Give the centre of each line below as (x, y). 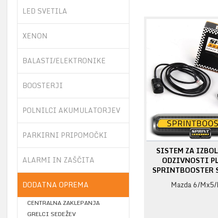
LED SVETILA (45, 11)
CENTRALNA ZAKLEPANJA (64, 202)
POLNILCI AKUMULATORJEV (71, 110)
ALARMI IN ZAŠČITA (58, 160)
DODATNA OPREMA (55, 184)
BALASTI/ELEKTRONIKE (64, 60)
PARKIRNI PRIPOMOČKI (65, 135)
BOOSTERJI (43, 85)
